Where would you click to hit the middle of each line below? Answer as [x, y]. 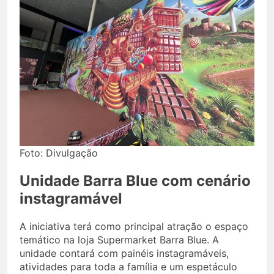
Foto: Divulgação [59, 153]
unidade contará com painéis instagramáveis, [124, 253]
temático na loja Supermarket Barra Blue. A [119, 239]
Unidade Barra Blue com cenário [135, 180]
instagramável [71, 198]
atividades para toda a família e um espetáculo [128, 266]
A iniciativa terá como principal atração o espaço [134, 226]
